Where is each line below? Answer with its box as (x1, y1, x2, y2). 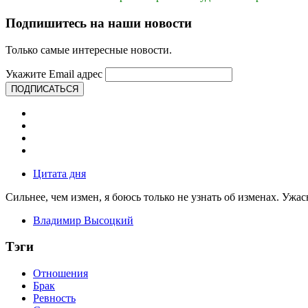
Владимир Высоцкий (33, 214, 133, 226)
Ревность (33, 291, 76, 304)
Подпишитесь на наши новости (5, 15, 192, 30)
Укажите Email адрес (5, 67, 102, 80)
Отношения (33, 267, 88, 279)
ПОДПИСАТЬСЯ (11, 83, 78, 94)
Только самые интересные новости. (5, 43, 172, 56)
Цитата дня (33, 167, 86, 179)
